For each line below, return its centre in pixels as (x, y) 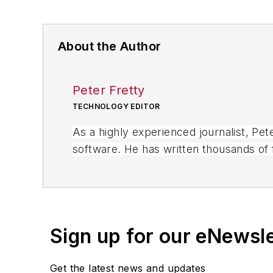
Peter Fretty (109, 90)
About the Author (110, 47)
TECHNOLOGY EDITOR (116, 107)
